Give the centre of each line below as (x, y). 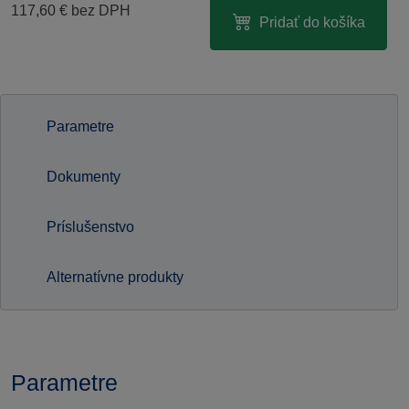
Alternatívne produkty (115, 277)
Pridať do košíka (312, 22)
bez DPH (99, 10)
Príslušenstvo (90, 227)
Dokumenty (84, 177)
